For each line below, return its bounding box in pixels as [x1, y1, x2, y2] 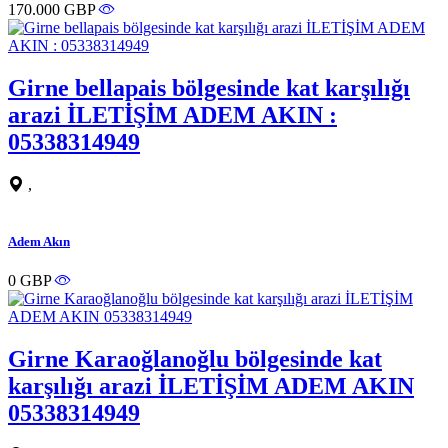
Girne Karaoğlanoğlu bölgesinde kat [8, 346, 382, 373]
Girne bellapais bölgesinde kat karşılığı [8, 74, 410, 101]
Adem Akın [8, 233, 70, 249]
